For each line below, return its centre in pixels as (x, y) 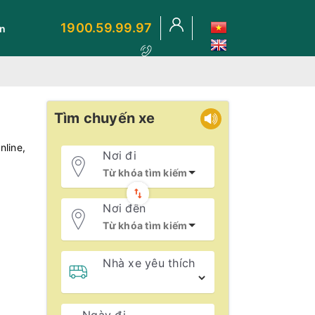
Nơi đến (124, 208)
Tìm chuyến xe (105, 118)
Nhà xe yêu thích (149, 263)
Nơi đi (120, 155)
